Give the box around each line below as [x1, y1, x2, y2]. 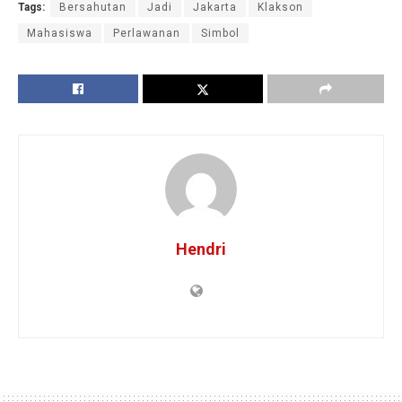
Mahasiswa [27, 26, 92, 39]
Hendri [176, 239, 226, 258]
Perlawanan [113, 26, 180, 39]
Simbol [201, 26, 240, 39]
